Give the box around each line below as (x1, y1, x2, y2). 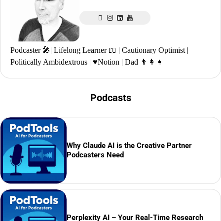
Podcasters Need (66, 150, 124, 160)
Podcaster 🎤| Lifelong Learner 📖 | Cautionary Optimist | (10, 46, 188, 55)
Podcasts (90, 92, 131, 104)
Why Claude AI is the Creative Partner (66, 141, 192, 150)
